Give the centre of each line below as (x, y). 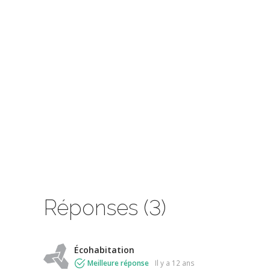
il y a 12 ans (176, 263)
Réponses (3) (105, 207)
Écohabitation (104, 250)
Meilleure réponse (118, 263)
